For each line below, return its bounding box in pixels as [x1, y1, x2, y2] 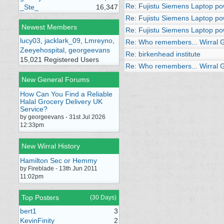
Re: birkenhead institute [125, 50, 200, 58]
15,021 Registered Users [20, 55, 99, 63]
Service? [20, 105, 47, 113]
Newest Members [21, 23, 77, 31]
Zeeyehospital [20, 46, 64, 54]
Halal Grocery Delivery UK [20, 97, 102, 105]
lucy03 [20, 36, 40, 44]
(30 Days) [90, 194, 116, 201]
